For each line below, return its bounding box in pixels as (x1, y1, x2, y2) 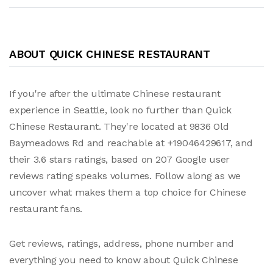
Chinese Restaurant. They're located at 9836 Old (9, 120, 229, 132)
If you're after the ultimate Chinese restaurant (9, 87, 221, 99)
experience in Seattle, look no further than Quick (9, 104, 232, 116)
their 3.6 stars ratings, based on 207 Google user (9, 153, 230, 165)
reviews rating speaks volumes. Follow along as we (9, 169, 241, 182)
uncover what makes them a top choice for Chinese (9, 186, 246, 198)
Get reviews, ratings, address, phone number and (9, 237, 234, 249)
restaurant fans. (9, 202, 83, 214)
